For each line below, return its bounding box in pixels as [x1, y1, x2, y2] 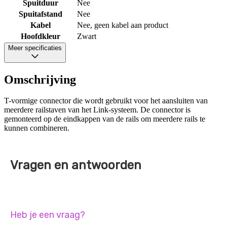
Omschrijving [4, 72, 76, 86]
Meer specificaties [8, 44, 62, 52]
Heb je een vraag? [10, 209, 85, 221]
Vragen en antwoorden [10, 158, 141, 173]
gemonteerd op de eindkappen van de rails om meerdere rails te [4, 115, 205, 124]
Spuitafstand [18, 9, 62, 18]
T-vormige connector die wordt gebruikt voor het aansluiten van [4, 96, 208, 105]
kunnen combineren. [4, 124, 69, 133]
